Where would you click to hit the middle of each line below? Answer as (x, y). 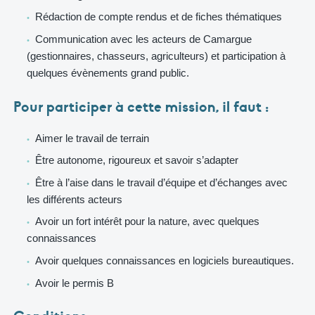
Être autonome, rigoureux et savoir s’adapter (136, 160)
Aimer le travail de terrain (92, 138)
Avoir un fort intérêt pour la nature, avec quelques (147, 221)
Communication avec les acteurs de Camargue (143, 39)
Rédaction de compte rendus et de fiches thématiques (158, 17)
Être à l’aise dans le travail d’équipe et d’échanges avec (161, 182)
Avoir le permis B (74, 283)
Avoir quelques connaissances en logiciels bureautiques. (164, 260)
